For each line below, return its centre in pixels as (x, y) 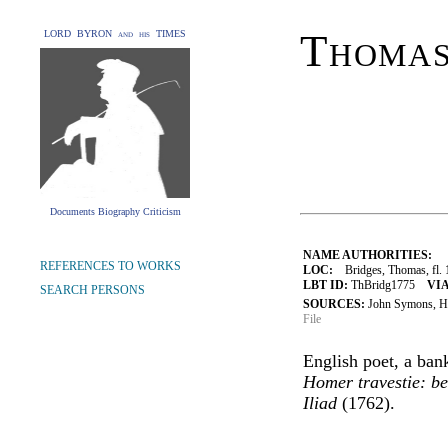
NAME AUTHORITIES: (367, 255)
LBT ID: (325, 285)
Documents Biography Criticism (115, 211)
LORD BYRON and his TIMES (115, 33)
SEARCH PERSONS (92, 290)
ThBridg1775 (387, 285)
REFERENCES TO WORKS (110, 266)
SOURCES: (335, 304)
